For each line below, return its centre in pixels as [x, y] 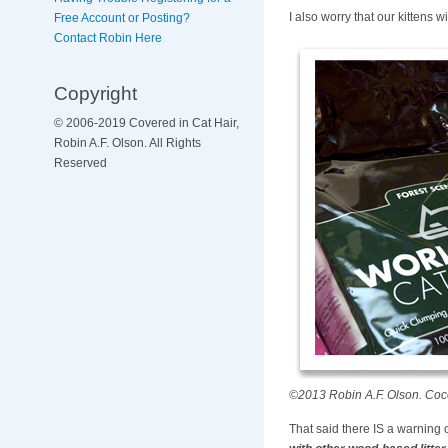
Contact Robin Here [107, 38]
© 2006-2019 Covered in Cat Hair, [146, 123]
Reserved [80, 163]
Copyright [95, 92]
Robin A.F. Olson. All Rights [127, 143]
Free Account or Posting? [121, 18]
